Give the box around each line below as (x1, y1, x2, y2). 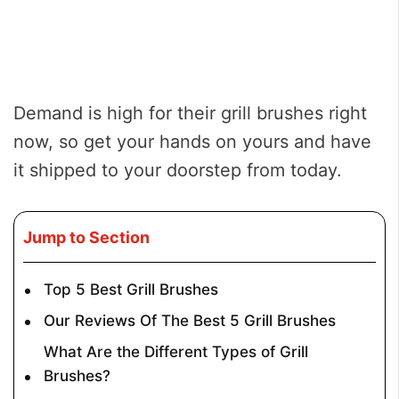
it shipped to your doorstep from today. (13, 159, 342, 182)
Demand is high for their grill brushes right (13, 102, 367, 125)
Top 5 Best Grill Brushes (44, 280, 219, 299)
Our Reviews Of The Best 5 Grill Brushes (44, 311, 337, 330)
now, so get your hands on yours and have (13, 131, 371, 153)
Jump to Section (23, 228, 150, 248)
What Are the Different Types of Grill (44, 342, 309, 362)
